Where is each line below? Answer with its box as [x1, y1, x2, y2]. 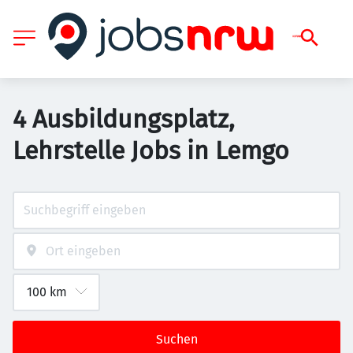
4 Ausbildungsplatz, [13, 104, 235, 134]
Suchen [155, 332, 198, 347]
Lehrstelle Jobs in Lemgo [13, 136, 289, 165]
